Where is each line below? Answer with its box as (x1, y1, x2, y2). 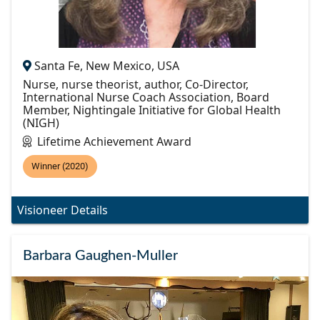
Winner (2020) (31, 161, 89, 172)
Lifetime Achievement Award (37, 134, 191, 150)
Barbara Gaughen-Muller (23, 249, 178, 264)
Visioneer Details (17, 202, 108, 219)
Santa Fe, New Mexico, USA (34, 58, 179, 74)
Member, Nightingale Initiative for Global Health (23, 102, 281, 119)
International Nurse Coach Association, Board (23, 89, 269, 106)
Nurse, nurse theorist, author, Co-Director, (23, 76, 249, 93)
